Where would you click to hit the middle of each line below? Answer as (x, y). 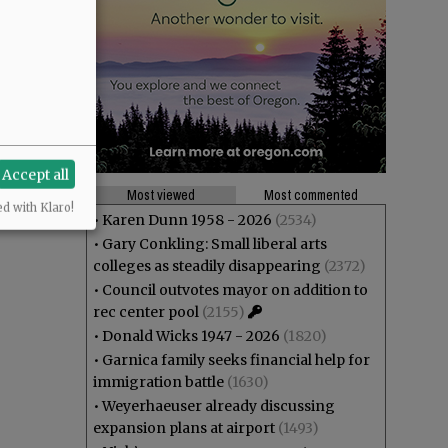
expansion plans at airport (184, 428)
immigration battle (158, 382)
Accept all (36, 174)
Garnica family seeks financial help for (236, 360)
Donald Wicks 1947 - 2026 (191, 336)
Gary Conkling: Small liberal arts (214, 244)
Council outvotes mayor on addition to (235, 290)
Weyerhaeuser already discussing (218, 406)
